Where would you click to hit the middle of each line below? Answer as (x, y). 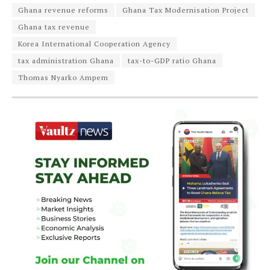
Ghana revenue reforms (63, 10)
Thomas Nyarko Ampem (63, 77)
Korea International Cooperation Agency (94, 43)
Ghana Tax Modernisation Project (186, 10)
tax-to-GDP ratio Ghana (172, 60)
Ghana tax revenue (54, 27)
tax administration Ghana (66, 60)
